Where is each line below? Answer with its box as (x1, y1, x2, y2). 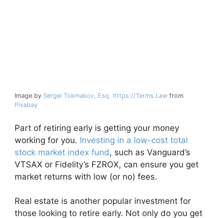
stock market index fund (15, 147, 109, 157)
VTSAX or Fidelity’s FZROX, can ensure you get (15, 159, 199, 169)
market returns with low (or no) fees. (15, 171, 160, 182)
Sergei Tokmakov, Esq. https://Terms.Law (43, 92, 167, 100)
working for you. (15, 135, 80, 145)
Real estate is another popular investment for (15, 196, 191, 206)
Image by (15, 92, 43, 100)
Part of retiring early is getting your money (15, 123, 179, 133)
